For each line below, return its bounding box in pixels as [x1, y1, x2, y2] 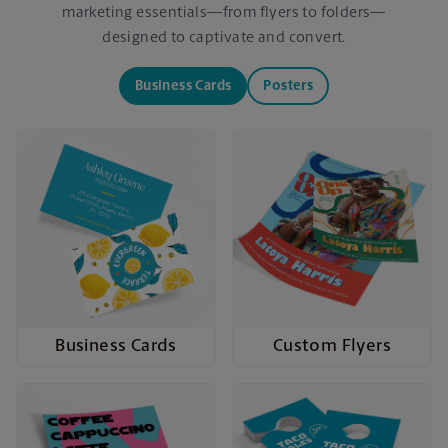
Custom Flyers [272, 338, 392, 355]
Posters [263, 79, 314, 93]
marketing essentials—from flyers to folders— [62, 6, 386, 20]
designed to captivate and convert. [102, 31, 346, 45]
